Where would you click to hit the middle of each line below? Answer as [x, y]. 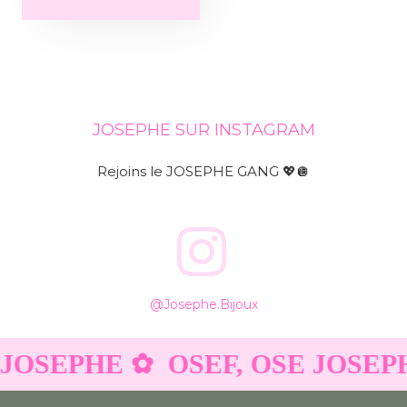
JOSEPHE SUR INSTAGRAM [203, 129]
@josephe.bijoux [203, 304]
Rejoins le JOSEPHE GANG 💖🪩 [203, 171]
